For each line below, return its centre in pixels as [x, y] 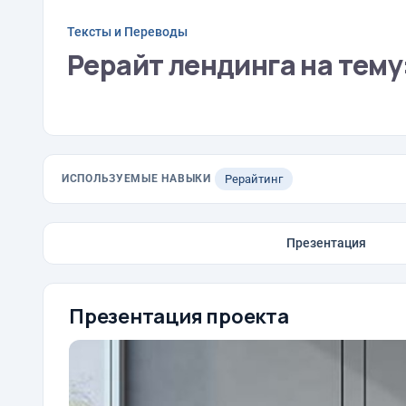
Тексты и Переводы [127, 31]
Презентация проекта [179, 316]
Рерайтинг [253, 179]
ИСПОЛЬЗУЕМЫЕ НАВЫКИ [136, 179]
